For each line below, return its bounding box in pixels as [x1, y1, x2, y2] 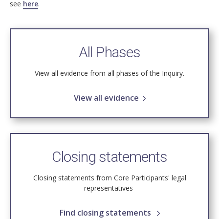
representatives [84, 183, 135, 193]
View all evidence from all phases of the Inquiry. [35, 68, 184, 78]
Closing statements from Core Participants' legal [33, 173, 186, 183]
